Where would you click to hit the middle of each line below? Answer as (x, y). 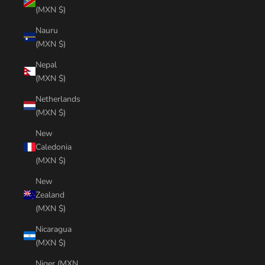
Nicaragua (54, 229)
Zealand (50, 195)
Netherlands (58, 99)
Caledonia (54, 147)
